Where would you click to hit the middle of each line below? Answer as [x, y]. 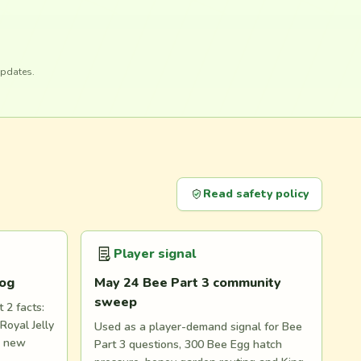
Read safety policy [256, 194]
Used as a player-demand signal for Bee [198, 327]
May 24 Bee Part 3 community [188, 283]
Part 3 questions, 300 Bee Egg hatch [188, 344]
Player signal [155, 254]
